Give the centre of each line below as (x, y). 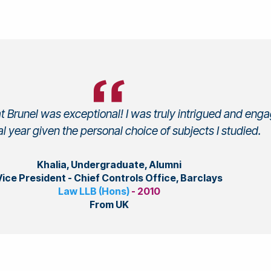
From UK (109, 204)
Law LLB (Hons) (93, 191)
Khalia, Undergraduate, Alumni (109, 164)
